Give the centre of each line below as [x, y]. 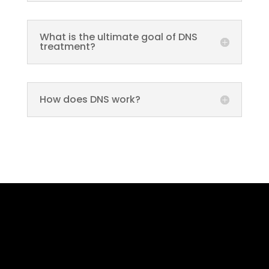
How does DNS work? [90, 99]
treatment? [67, 46]
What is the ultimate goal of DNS [118, 37]
